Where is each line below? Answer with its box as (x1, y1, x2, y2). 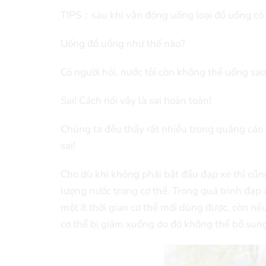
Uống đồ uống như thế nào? (61, 37, 185, 51)
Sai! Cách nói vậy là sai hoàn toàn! (61, 94, 211, 108)
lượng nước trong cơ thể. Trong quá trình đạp (61, 184, 264, 198)
